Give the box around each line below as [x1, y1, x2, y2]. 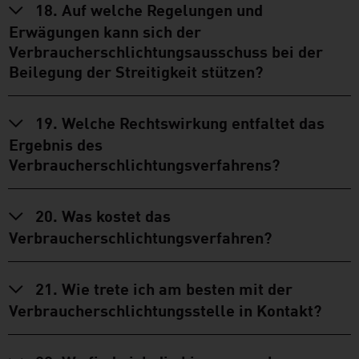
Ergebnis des [9, 132, 103, 154]
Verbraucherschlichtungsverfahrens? [9, 152, 280, 174]
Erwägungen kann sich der [9, 19, 201, 41]
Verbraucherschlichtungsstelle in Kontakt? [9, 298, 321, 320]
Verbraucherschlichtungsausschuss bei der [9, 39, 323, 61]
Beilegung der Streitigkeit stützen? [9, 59, 263, 81]
